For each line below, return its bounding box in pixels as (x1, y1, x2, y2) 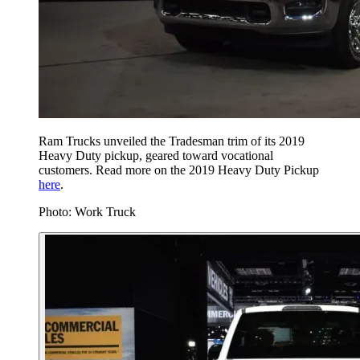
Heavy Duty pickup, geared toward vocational (39, 149, 273, 163)
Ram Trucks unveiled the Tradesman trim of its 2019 (39, 134, 305, 149)
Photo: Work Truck (39, 205, 136, 219)
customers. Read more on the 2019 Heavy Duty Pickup (39, 163, 319, 178)
